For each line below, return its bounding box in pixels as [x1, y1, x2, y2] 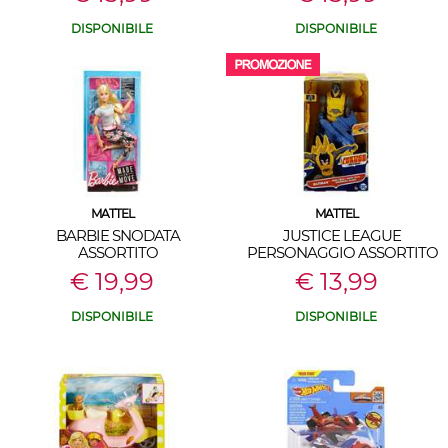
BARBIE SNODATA [56, 226, 180, 245]
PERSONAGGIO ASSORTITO [246, 243, 438, 262]
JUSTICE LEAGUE [283, 226, 401, 245]
